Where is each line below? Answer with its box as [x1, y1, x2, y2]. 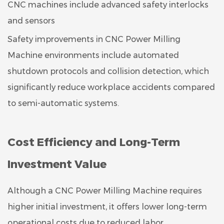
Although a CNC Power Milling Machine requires [7, 185, 202, 195]
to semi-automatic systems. [7, 98, 119, 108]
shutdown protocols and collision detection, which [7, 66, 209, 76]
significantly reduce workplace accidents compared [7, 82, 215, 92]
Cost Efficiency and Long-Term [7, 135, 180, 149]
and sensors [7, 15, 55, 25]
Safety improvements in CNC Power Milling [7, 34, 180, 44]
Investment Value [7, 157, 106, 171]
